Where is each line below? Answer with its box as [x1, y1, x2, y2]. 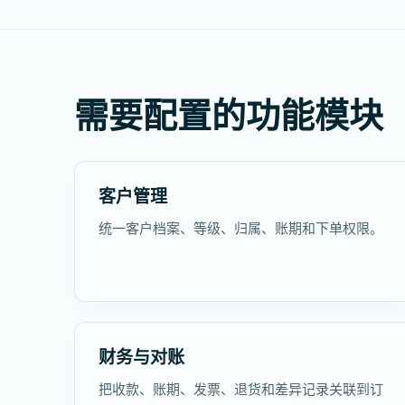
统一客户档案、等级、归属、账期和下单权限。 [99, 219, 383, 237]
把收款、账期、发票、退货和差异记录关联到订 [99, 380, 383, 398]
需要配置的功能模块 [74, 90, 383, 137]
